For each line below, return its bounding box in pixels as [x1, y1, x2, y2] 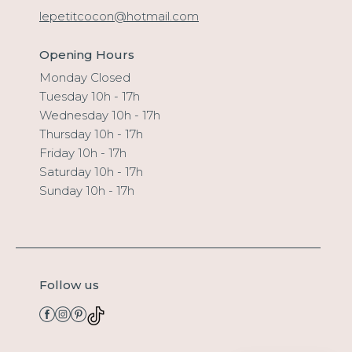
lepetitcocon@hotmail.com [39, 9, 199, 24]
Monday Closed [39, 70, 130, 85]
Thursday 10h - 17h [39, 126, 143, 141]
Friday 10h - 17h [39, 145, 126, 160]
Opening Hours [39, 47, 134, 62]
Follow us [39, 277, 99, 292]
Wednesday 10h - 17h [39, 108, 160, 123]
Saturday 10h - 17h [39, 164, 143, 179]
